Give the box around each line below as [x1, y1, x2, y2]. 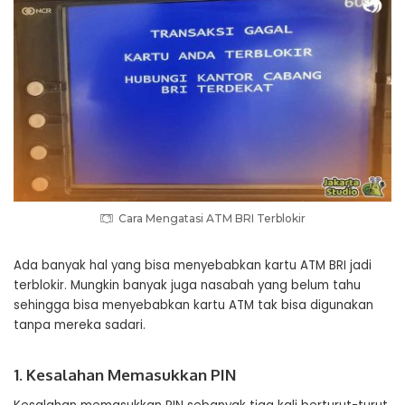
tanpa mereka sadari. [14, 316, 146, 334]
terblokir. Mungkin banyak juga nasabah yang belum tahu [14, 277, 361, 294]
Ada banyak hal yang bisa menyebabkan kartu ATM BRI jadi [14, 257, 372, 274]
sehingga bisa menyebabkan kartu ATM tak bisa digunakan [14, 297, 373, 314]
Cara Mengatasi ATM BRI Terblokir [118, 212, 306, 225]
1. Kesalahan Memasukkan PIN [14, 365, 236, 384]
